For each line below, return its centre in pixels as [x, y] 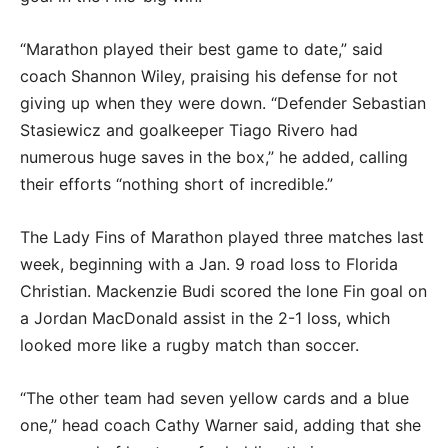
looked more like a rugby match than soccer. [192, 344]
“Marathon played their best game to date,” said [201, 48]
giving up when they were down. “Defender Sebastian [223, 102]
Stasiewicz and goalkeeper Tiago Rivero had [189, 129]
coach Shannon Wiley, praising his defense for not [209, 75]
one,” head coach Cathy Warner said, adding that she [220, 424]
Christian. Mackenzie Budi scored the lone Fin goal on [223, 290]
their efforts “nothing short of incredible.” [179, 183]
